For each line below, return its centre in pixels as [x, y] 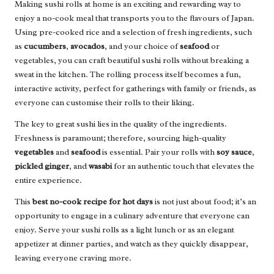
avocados [87, 46]
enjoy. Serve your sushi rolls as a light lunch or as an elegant [124, 229]
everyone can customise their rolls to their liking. [105, 102]
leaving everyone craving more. [73, 257]
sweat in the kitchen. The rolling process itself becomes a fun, [128, 74]
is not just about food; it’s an [205, 201]
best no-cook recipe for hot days [93, 201]
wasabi [100, 166]
